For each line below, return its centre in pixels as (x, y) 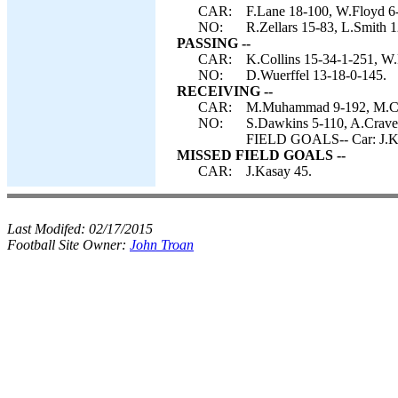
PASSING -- (214, 43)
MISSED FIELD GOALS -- (261, 155)
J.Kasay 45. (279, 171)
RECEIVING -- (225, 91)
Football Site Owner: (68, 245)
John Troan (162, 245)
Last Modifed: (48, 229)
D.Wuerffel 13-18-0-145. (316, 75)
